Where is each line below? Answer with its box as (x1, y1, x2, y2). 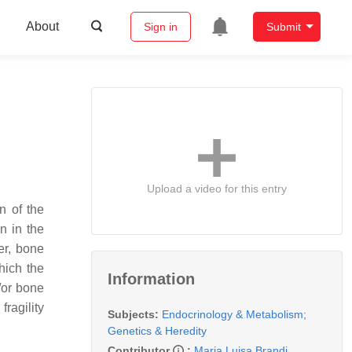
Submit (266, 20, 301, 34)
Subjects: (108, 307, 159, 321)
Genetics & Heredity (108, 324, 207, 337)
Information (108, 269, 195, 288)
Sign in (143, 20, 178, 34)
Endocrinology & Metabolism (162, 307, 303, 321)
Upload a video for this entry (147, 181, 287, 195)
